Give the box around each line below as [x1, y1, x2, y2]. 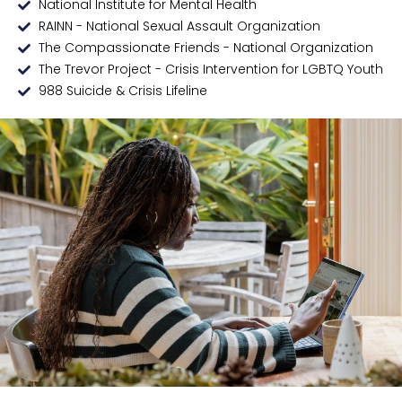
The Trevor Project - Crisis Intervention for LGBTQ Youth [38, 60, 383, 79]
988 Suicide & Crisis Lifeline [38, 82, 207, 100]
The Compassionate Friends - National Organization [38, 39, 373, 57]
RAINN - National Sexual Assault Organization [38, 17, 320, 36]
